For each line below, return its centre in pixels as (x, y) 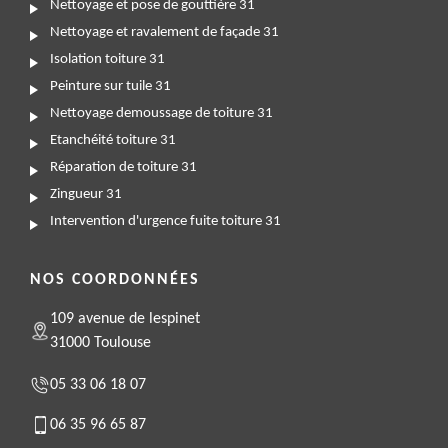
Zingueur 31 (86, 195)
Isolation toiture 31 (107, 60)
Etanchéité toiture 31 (113, 141)
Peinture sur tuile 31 (110, 87)
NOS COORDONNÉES (115, 280)
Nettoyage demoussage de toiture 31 (161, 114)
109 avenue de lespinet (125, 319)
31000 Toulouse (100, 343)
